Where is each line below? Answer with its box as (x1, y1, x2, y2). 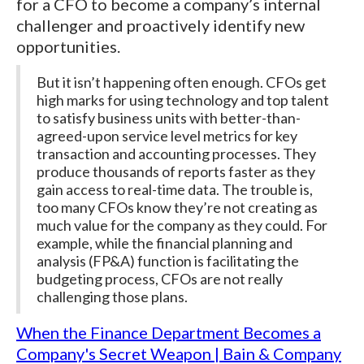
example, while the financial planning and (37, 234, 292, 253)
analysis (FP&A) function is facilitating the (37, 252, 299, 271)
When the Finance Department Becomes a (16, 323, 321, 343)
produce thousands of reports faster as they (37, 162, 315, 181)
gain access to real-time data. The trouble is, (37, 180, 313, 199)
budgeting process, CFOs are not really (37, 270, 283, 288)
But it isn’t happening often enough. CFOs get (37, 73, 327, 92)
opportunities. (16, 37, 120, 57)
